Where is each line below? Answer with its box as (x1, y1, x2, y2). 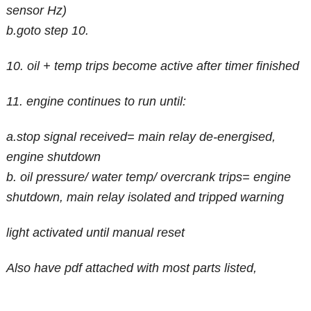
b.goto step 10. (6, 24, 90, 38)
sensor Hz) (6, 3, 67, 18)
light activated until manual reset (6, 226, 185, 240)
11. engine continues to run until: (6, 94, 187, 109)
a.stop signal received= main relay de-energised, (6, 130, 276, 144)
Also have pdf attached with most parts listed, (6, 261, 258, 276)
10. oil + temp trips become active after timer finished (6, 59, 300, 74)
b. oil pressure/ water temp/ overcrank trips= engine (6, 170, 292, 185)
